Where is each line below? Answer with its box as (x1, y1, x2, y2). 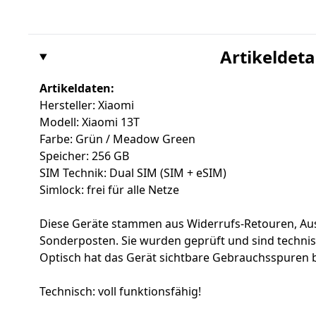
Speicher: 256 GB (39, 148, 129, 164)
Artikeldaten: (39, 80, 114, 97)
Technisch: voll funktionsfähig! (39, 284, 201, 300)
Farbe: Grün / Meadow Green (39, 131, 195, 147)
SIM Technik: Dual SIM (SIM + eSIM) (39, 165, 226, 181)
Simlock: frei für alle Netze (39, 182, 179, 198)
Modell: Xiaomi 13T (39, 114, 140, 130)
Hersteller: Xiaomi (39, 97, 134, 114)
